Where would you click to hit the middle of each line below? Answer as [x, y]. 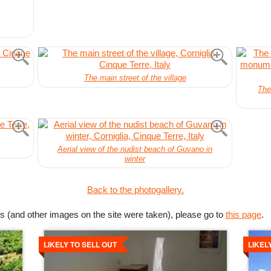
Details [57, 234]
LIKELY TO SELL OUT [80, 244]
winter [135, 158]
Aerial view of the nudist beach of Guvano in [135, 149]
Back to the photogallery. [135, 189]
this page [243, 214]
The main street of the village [135, 78]
